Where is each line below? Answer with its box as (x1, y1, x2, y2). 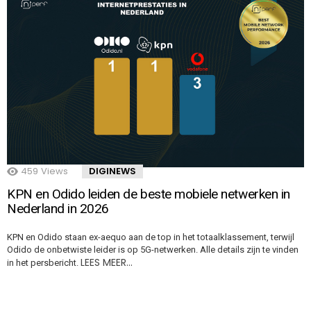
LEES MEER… (81, 255, 133, 270)
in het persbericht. (7, 258, 81, 269)
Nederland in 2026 (7, 201, 109, 217)
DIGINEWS (89, 165, 136, 178)
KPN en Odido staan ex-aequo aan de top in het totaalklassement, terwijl (7, 232, 294, 243)
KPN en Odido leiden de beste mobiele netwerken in (7, 186, 290, 203)
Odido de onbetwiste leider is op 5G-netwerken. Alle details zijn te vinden (7, 244, 299, 255)
